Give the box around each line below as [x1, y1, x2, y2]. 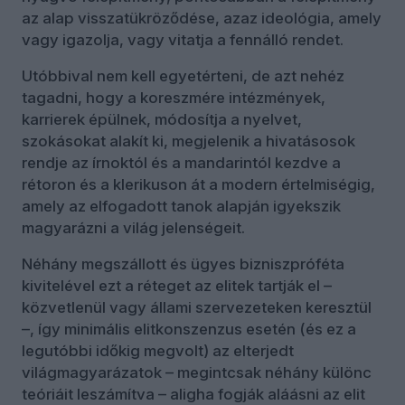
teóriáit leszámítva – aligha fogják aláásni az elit [22, 384, 365, 403]
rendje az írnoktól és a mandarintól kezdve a [22, 153, 341, 172]
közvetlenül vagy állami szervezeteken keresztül [22, 297, 372, 316]
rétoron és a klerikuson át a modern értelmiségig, [22, 174, 375, 193]
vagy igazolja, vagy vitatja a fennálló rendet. [22, 30, 344, 49]
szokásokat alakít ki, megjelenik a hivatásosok [22, 131, 355, 150]
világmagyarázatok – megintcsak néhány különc [22, 363, 372, 381]
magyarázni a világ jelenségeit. [22, 218, 245, 237]
